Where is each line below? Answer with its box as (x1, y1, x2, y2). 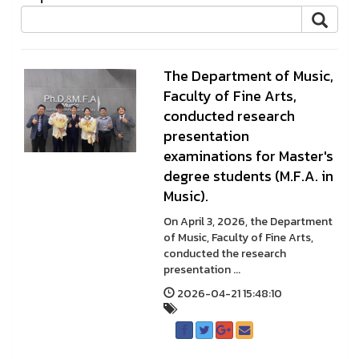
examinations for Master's (163, 145, 333, 167)
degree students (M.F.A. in (163, 165, 333, 187)
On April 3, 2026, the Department (163, 213, 333, 230)
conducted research (163, 105, 295, 127)
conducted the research (163, 245, 286, 262)
